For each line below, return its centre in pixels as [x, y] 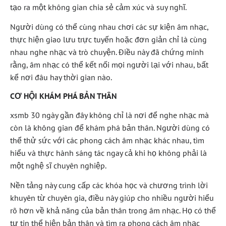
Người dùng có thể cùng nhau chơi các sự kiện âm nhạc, [109, 27]
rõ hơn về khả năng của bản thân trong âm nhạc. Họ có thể [113, 211]
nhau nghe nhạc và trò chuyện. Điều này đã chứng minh [107, 52]
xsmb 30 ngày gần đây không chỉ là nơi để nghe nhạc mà [109, 115]
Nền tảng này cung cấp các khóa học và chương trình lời [109, 185]
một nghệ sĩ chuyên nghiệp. [58, 165]
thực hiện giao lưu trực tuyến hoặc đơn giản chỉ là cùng [108, 40]
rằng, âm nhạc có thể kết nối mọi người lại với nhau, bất [109, 65]
